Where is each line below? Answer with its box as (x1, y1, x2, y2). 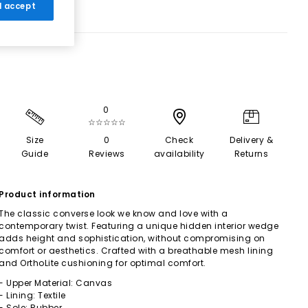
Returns (234, 148, 269, 159)
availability (153, 148, 205, 159)
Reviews (89, 148, 125, 159)
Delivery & (230, 134, 273, 146)
